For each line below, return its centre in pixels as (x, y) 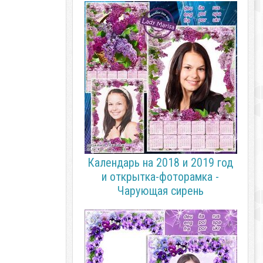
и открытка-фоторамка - (160, 177)
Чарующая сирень (160, 191)
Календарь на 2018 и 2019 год (160, 163)
